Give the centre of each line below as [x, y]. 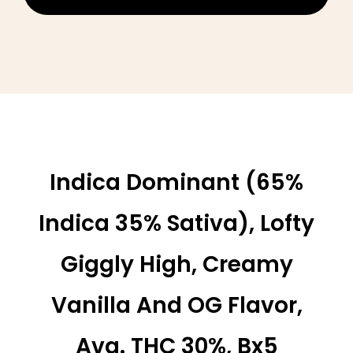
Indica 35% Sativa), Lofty [176, 223]
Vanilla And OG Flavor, [176, 305]
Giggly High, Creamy [176, 264]
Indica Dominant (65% [176, 182]
